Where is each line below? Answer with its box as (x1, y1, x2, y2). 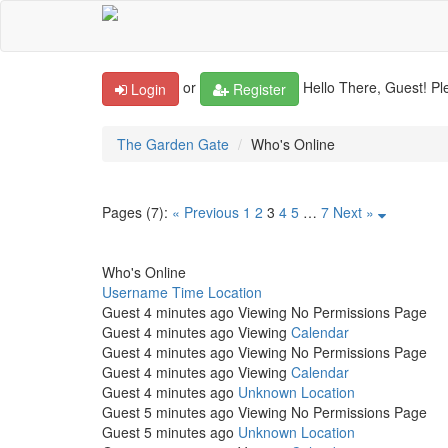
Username (102, 282, 168, 302)
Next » (333, 202, 374, 222)
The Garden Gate (117, 134, 229, 154)
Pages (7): (102, 202, 168, 222)
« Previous (172, 202, 239, 222)
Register (229, 79, 286, 99)
